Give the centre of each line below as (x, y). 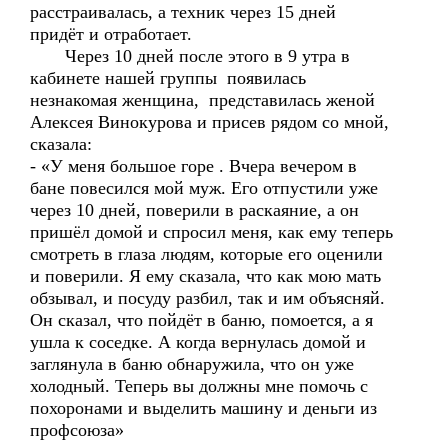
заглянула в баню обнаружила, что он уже (192, 364)
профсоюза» (77, 430)
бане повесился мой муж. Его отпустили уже (204, 188)
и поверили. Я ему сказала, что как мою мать (205, 276)
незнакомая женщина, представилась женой (202, 100)
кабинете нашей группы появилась (168, 78)
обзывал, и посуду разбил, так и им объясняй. (207, 298)
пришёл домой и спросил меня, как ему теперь (211, 232)
